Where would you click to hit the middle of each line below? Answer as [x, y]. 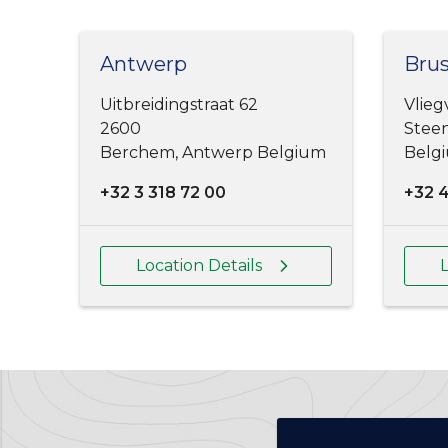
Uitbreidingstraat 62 [179, 105]
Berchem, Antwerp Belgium [213, 153]
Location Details [199, 266]
